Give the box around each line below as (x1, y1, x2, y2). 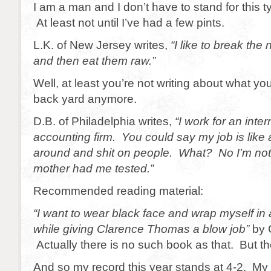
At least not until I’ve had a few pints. (33, 16, 224, 29)
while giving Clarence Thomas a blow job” (33, 222, 249, 235)
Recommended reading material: (33, 184, 203, 197)
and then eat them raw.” (33, 54, 155, 67)
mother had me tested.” (33, 162, 154, 175)
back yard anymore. (33, 92, 137, 105)
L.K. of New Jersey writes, (33, 38, 171, 51)
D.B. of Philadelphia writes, (33, 114, 175, 128)
